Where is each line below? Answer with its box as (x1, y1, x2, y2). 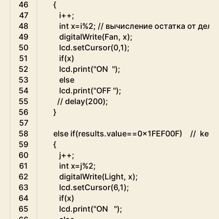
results (78, 129, 104, 139)
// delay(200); (57, 96, 108, 107)
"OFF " (93, 86, 116, 96)
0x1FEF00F (137, 129, 179, 139)
